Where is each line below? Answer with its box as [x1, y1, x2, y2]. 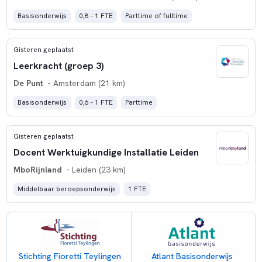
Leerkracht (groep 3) [13, 59, 104, 72]
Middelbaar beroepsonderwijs [17, 184, 116, 194]
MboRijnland [13, 164, 62, 175]
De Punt [13, 78, 43, 89]
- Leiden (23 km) [64, 164, 126, 175]
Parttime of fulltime [125, 11, 188, 21]
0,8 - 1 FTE [79, 11, 113, 21]
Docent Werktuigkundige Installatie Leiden [13, 146, 199, 158]
